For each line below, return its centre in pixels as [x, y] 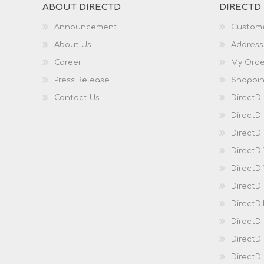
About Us [73, 45]
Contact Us [77, 98]
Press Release [82, 80]
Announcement [86, 27]
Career [68, 62]
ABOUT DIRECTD [82, 7]
